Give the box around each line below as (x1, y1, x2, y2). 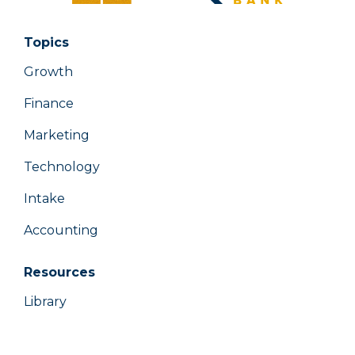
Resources (24, 264, 95, 280)
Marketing (24, 127, 90, 143)
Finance (24, 95, 74, 111)
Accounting (24, 222, 98, 238)
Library (24, 293, 67, 309)
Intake (24, 190, 65, 206)
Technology (24, 158, 100, 174)
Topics (24, 34, 69, 50)
